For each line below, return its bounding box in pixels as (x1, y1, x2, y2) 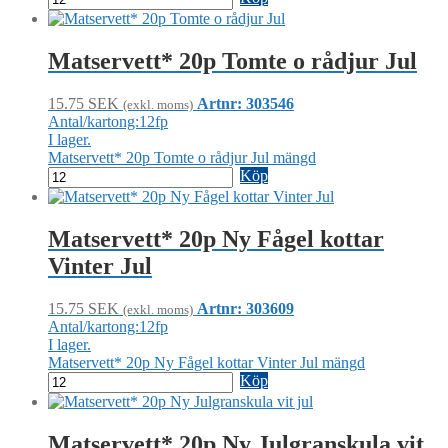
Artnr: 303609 (197, 299, 294, 317)
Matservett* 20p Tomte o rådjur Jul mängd (48, 148, 316, 166)
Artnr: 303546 (197, 94, 294, 112)
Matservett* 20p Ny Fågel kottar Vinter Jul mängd (48, 353, 365, 371)
